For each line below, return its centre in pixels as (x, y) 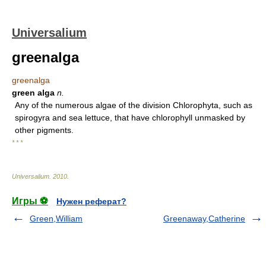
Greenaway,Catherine (204, 218)
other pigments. (44, 130)
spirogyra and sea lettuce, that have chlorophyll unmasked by (130, 118)
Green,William (56, 218)
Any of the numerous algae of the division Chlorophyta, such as (134, 105)
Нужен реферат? (91, 201)
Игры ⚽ (30, 201)
